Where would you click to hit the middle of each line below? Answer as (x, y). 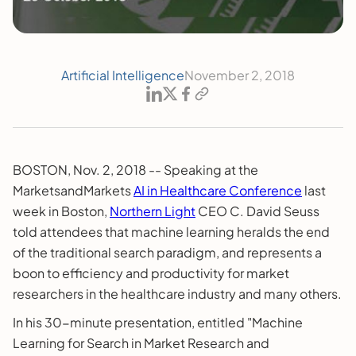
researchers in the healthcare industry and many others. (177, 293)
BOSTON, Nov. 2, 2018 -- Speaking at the (135, 169)
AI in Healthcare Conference (218, 190)
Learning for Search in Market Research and (141, 342)
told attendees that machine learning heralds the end (171, 231)
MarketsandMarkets (73, 190)
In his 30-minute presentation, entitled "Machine (158, 322)
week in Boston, (61, 211)
